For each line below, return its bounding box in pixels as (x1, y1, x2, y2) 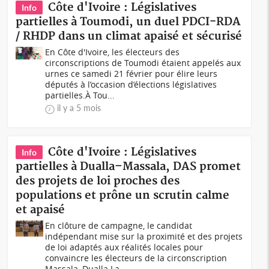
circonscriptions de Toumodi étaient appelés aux (45, 57, 241, 68)
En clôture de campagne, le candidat (45, 220, 193, 231)
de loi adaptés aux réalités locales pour (45, 241, 204, 253)
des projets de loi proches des (16, 174, 180, 188)
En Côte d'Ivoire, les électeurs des (45, 46, 180, 58)
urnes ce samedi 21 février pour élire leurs (45, 68, 218, 79)
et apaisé (16, 203, 65, 217)
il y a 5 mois (57, 103, 101, 113)
